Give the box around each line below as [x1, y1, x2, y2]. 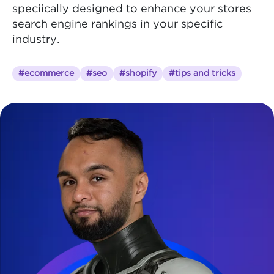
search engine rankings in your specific [12, 19, 223, 29]
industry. [12, 34, 59, 45]
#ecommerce [18, 69, 74, 77]
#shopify [119, 69, 157, 77]
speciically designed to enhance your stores [12, 4, 251, 14]
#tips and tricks [169, 69, 235, 77]
